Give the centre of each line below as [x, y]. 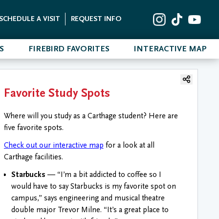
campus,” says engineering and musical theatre [88, 198]
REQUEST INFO [96, 19]
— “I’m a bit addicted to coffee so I [104, 175]
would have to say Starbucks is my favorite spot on [93, 186]
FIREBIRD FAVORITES [69, 49]
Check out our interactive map [54, 145]
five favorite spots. [33, 128]
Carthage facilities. [33, 157]
